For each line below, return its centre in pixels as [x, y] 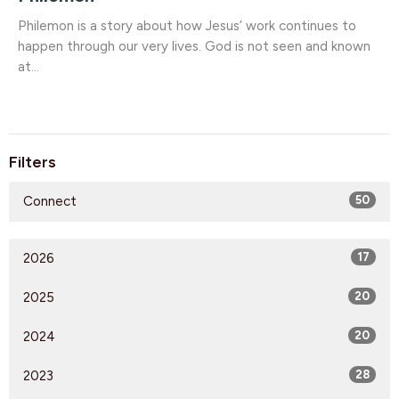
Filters [33, 162]
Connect [50, 202]
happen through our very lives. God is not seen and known [194, 46]
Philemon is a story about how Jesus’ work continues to [187, 25]
